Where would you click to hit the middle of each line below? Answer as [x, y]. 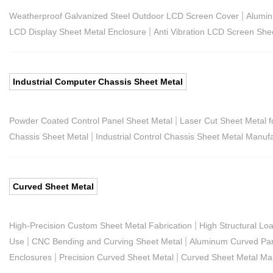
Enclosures [30, 257]
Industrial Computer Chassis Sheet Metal [98, 81]
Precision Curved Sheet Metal [116, 257]
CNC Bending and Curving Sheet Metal [107, 241]
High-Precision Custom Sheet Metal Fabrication [101, 225]
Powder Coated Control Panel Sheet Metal [91, 120]
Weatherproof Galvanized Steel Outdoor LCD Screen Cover [124, 16]
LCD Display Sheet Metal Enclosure [78, 31]
